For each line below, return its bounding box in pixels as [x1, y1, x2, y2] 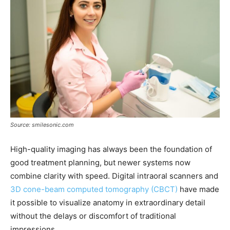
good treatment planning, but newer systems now [10, 157, 190, 167]
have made [178, 184, 219, 194]
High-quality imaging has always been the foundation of [10, 144, 212, 154]
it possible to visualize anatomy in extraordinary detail [10, 197, 205, 207]
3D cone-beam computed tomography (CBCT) [10, 184, 178, 194]
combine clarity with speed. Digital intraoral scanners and [10, 170, 218, 181]
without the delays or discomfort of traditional [10, 210, 176, 221]
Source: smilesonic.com [10, 121, 74, 128]
